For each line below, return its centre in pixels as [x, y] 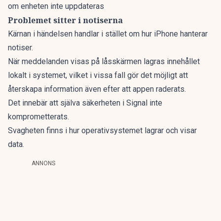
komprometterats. [38, 117]
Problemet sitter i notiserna [65, 20]
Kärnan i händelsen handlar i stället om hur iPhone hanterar [108, 34]
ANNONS [43, 163]
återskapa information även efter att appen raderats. [97, 89]
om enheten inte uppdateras [56, 6]
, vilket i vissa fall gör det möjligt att [127, 75]
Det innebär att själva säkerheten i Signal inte [85, 103]
